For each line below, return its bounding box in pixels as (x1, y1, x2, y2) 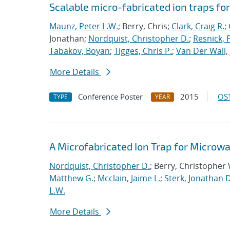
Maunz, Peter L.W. (49, 21, 118, 32)
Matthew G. (49, 172, 93, 184)
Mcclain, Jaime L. (98, 172, 160, 184)
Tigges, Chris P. (114, 45, 172, 56)
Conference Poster (78, 91, 143, 102)
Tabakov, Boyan (49, 45, 110, 56)
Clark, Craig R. (171, 21, 224, 32)
